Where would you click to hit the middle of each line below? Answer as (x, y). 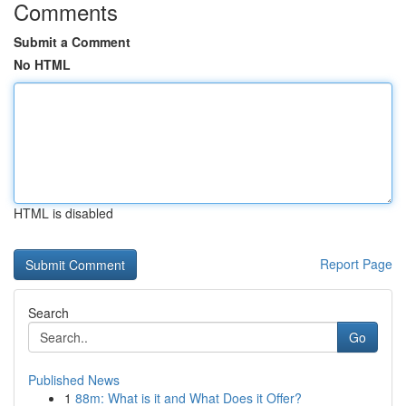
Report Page (356, 264)
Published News (74, 380)
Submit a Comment (72, 42)
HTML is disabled (63, 213)
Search (48, 313)
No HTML (42, 64)
